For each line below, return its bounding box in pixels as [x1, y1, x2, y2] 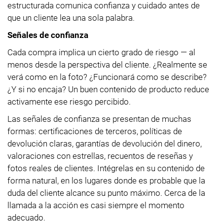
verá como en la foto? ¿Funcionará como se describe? [7, 72, 207, 82]
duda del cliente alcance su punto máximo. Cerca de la [7, 187, 205, 198]
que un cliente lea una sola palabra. [7, 12, 135, 23]
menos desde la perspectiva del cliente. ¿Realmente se [7, 59, 207, 70]
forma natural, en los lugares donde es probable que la [7, 175, 205, 185]
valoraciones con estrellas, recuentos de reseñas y [7, 150, 193, 161]
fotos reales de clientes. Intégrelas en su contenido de [7, 163, 205, 173]
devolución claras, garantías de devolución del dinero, [7, 138, 202, 148]
